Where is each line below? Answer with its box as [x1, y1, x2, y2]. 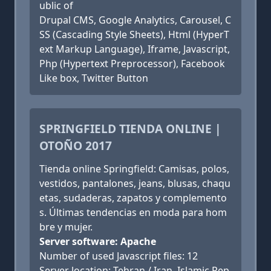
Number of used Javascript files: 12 [39, 249, 198, 263]
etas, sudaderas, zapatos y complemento [39, 191, 227, 204]
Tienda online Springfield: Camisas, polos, [39, 162, 229, 175]
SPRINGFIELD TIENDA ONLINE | [39, 120, 221, 137]
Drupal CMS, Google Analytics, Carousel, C [39, 13, 231, 27]
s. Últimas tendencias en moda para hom [39, 206, 227, 219]
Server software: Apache [39, 235, 156, 248]
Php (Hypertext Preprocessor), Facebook [39, 57, 225, 70]
